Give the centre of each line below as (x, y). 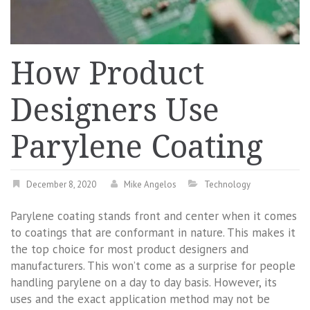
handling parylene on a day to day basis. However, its (144, 282)
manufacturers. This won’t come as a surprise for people (153, 265)
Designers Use (115, 110)
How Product (107, 73)
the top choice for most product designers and (129, 249)
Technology (227, 184)
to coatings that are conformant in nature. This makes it (153, 232)
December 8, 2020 (61, 184)
